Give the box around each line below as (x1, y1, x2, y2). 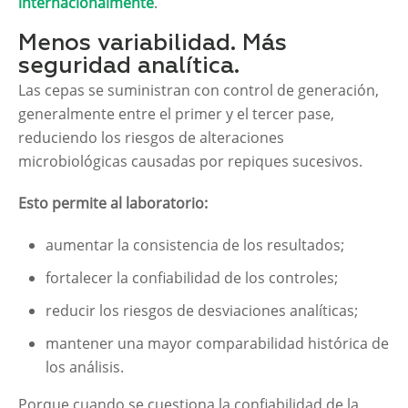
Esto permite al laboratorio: (18, 193, 208, 214)
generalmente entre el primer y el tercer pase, (18, 104, 334, 125)
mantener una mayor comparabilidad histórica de (46, 333, 389, 354)
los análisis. (46, 357, 124, 378)
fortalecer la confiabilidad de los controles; (46, 268, 338, 289)
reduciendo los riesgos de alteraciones (18, 127, 284, 148)
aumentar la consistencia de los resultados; (46, 235, 344, 256)
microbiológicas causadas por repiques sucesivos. (18, 151, 362, 172)
